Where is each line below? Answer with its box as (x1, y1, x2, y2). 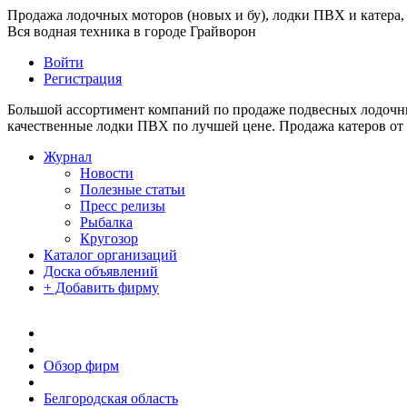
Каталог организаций (44, 247, 177, 263)
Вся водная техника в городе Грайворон (7, 24, 256, 39)
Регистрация (44, 71, 122, 86)
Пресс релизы (80, 198, 165, 213)
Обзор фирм (44, 358, 119, 373)
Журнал (44, 149, 92, 164)
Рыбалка (80, 214, 133, 230)
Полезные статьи (80, 182, 185, 197)
